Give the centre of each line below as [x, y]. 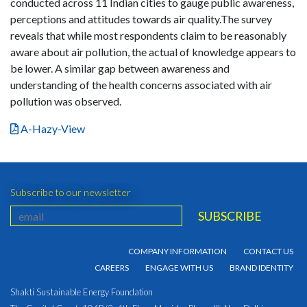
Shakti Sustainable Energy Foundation [82, 292]
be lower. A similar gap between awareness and [120, 69]
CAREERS [112, 268]
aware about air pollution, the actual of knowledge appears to [153, 52]
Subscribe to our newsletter [71, 193]
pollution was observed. [66, 101]
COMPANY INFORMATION [177, 251]
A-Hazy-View [52, 129]
